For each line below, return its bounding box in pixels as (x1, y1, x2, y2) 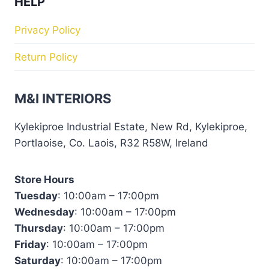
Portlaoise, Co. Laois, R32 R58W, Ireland (14, 137, 208, 150)
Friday (14, 238, 46, 251)
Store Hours (14, 174, 74, 186)
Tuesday (14, 190, 58, 202)
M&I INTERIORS (14, 91, 111, 107)
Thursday (14, 222, 63, 235)
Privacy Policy (14, 23, 80, 36)
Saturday (14, 255, 61, 267)
